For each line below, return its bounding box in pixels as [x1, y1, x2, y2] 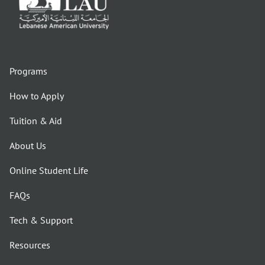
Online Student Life [9, 166, 88, 177]
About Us [9, 141, 46, 152]
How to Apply [9, 91, 64, 102]
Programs [9, 66, 47, 77]
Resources [9, 240, 50, 251]
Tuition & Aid [9, 116, 62, 127]
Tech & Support [9, 215, 73, 227]
